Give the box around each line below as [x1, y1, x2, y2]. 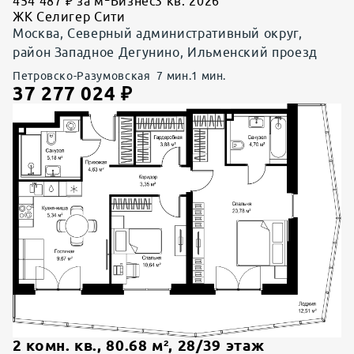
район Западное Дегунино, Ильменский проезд [13, 44, 318, 59]
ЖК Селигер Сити [13, 9, 126, 24]
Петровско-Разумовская [13, 69, 151, 82]
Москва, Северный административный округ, [13, 25, 303, 40]
